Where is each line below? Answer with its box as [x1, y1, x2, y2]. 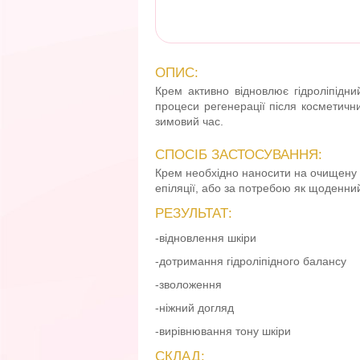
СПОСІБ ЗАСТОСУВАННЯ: [155, 147, 322, 162]
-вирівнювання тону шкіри [155, 325, 291, 337]
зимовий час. [155, 115, 223, 128]
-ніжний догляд [155, 301, 234, 314]
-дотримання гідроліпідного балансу [155, 255, 346, 268]
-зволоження [155, 278, 222, 291]
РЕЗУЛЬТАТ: [155, 206, 232, 221]
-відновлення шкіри [155, 231, 256, 244]
